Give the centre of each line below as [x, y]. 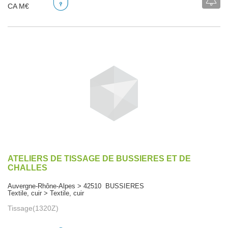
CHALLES [27, 167]
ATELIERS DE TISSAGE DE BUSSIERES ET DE [99, 158]
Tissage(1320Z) [33, 208]
